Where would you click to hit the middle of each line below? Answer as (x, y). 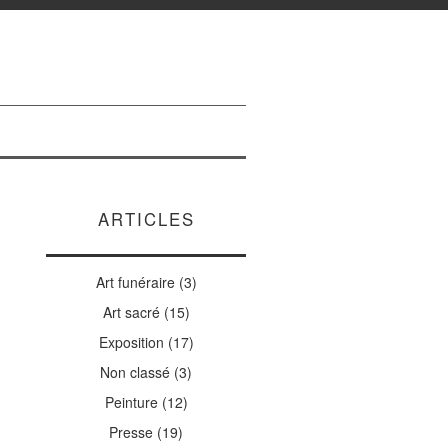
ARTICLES (146, 219)
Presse (131, 432)
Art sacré (131, 312)
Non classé (135, 372)
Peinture (131, 402)
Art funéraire (135, 282)
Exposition (131, 342)
